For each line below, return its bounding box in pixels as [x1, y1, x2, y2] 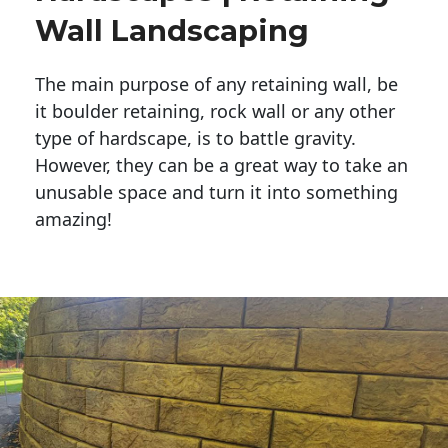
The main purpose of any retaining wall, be [35, 72, 398, 97]
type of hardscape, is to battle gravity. [35, 126, 361, 151]
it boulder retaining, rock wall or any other [35, 99, 395, 124]
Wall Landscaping [35, 13, 309, 49]
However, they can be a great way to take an [35, 153, 408, 178]
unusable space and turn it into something [35, 180, 398, 205]
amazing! [35, 207, 112, 232]
